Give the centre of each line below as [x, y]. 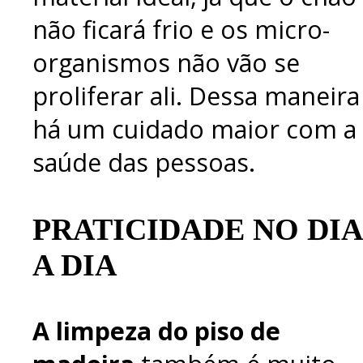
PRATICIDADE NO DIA [197, 230]
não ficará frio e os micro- [181, 30]
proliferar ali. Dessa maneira [196, 96]
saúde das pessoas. [144, 163]
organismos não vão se [166, 63]
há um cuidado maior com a [194, 130]
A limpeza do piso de [156, 331]
